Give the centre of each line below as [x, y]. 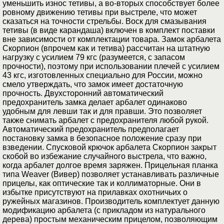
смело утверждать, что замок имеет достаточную [93, 84]
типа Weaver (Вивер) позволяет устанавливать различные [111, 174]
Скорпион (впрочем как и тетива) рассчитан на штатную [106, 48]
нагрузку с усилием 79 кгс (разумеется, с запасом [94, 57]
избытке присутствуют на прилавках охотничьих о [95, 192]
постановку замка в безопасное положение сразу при [102, 138]
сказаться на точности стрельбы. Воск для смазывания [104, 21]
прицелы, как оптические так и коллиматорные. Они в [102, 183]
